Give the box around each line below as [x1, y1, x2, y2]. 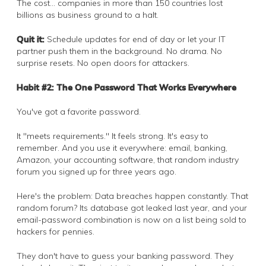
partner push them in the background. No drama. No [17, 45, 222, 56]
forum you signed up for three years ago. [17, 166, 176, 177]
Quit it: [17, 33, 45, 45]
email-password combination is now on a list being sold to [17, 214, 246, 225]
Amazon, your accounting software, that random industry [17, 154, 239, 165]
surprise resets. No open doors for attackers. [17, 57, 189, 68]
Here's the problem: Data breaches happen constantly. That [17, 190, 248, 201]
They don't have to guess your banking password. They [17, 250, 233, 261]
